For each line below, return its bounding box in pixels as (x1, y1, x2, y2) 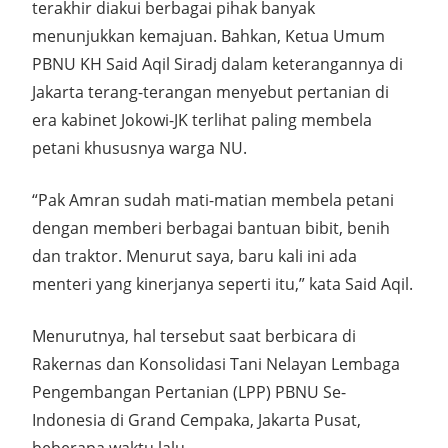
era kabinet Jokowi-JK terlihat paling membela (32, 109, 372, 131)
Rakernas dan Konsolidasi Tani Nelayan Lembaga (32, 353, 400, 375)
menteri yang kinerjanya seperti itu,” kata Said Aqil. (32, 273, 413, 295)
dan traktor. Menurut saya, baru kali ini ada (32, 245, 357, 267)
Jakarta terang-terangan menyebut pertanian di (32, 81, 389, 103)
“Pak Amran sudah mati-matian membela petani (32, 189, 394, 211)
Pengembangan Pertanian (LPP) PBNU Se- (32, 381, 346, 403)
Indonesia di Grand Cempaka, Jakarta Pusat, (32, 409, 361, 431)
